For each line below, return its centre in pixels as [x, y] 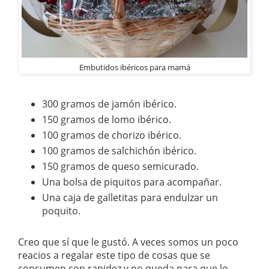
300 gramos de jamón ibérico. [109, 104]
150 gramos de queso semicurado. [120, 167]
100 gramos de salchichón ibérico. [119, 151]
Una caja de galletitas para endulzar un [130, 198]
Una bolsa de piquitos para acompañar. [132, 182]
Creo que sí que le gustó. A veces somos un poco [128, 242]
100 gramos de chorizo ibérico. [112, 135]
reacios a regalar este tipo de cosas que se [114, 255]
